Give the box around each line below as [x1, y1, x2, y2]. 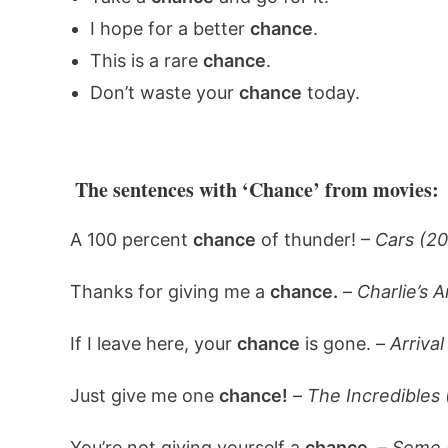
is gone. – [299, 333, 390, 354]
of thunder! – [255, 229, 375, 250]
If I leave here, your [69, 333, 237, 354]
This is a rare [89, 50, 203, 71]
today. [301, 82, 360, 103]
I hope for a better [89, 18, 250, 39]
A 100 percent [69, 229, 193, 250]
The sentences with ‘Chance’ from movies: [69, 175, 439, 204]
